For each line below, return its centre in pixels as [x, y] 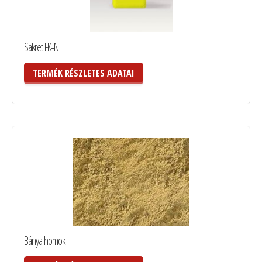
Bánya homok [44, 241]
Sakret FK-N [41, 47]
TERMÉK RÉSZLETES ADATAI [84, 73]
